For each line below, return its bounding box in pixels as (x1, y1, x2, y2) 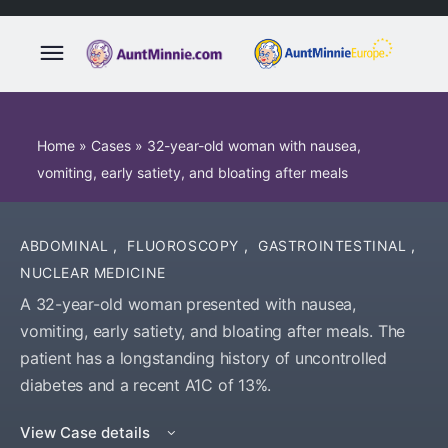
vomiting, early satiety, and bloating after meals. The (20, 321, 406, 341)
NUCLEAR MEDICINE (20, 264, 166, 281)
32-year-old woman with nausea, (147, 137, 361, 154)
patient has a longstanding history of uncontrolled (20, 348, 388, 368)
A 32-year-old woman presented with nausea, (20, 294, 356, 314)
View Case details (20, 423, 154, 442)
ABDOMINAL (20, 237, 114, 254)
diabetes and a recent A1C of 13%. (20, 375, 272, 395)
